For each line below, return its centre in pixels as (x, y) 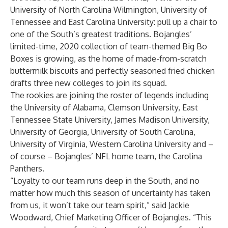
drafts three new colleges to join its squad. (89, 83)
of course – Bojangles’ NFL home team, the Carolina (106, 156)
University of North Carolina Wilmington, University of (109, 10)
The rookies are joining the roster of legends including (109, 95)
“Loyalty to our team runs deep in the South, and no (105, 181)
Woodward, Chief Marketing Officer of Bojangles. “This (111, 217)
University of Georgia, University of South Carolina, (103, 132)
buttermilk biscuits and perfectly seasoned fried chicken (112, 71)
